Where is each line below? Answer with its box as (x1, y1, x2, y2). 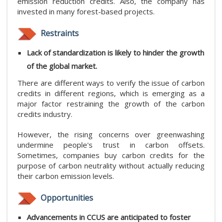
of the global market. (27, 60, 97, 71)
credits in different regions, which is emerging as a (17, 88, 205, 98)
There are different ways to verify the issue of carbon (17, 77, 205, 88)
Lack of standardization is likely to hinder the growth (27, 47, 204, 57)
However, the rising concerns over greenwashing (17, 129, 205, 139)
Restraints (39, 27, 79, 39)
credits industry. (17, 109, 72, 119)
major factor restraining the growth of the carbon (17, 98, 205, 109)
